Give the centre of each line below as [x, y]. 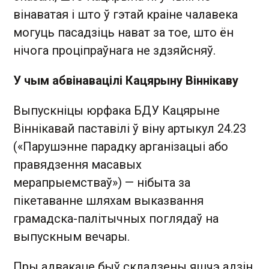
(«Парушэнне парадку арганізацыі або [121, 147]
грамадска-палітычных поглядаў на [116, 219]
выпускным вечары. [71, 237]
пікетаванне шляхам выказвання [108, 201]
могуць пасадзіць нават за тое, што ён [123, 32]
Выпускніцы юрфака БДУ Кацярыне [116, 110]
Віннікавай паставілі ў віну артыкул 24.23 [130, 128]
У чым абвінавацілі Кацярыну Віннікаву [126, 80]
